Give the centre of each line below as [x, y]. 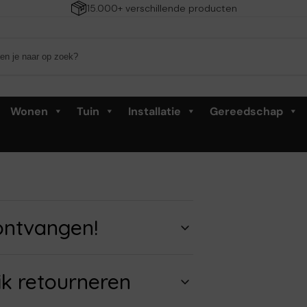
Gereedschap [246, 111]
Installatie [154, 111]
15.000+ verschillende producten [162, 8]
